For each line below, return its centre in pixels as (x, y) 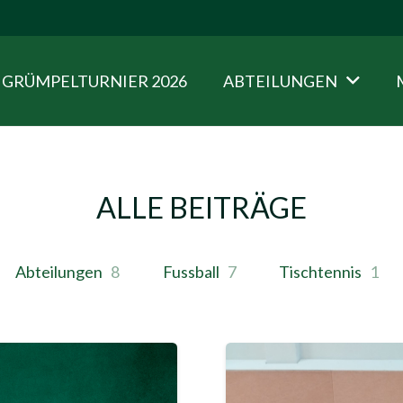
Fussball (191, 272)
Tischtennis (320, 272)
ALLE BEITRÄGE (201, 207)
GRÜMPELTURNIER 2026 (95, 81)
